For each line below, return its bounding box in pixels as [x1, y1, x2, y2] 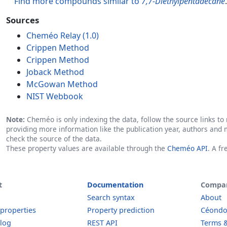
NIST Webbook [26, 91, 83, 102]
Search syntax [87, 193, 135, 202]
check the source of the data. [6, 134, 102, 143]
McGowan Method [26, 79, 98, 90]
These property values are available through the [6, 143, 167, 153]
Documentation [87, 180, 143, 190]
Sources [6, 14, 39, 26]
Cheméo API [167, 143, 208, 153]
